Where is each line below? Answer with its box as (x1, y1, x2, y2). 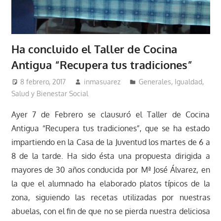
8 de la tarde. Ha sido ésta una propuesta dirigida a (11, 150, 210, 161)
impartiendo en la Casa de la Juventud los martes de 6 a (11, 137, 210, 147)
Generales (139, 77, 172, 86)
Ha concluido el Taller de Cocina (11, 42, 177, 56)
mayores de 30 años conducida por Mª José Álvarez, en (11, 164, 210, 175)
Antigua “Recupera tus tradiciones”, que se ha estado (11, 123, 210, 133)
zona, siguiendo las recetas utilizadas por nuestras (11, 192, 210, 202)
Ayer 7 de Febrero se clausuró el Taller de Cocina (11, 109, 210, 119)
